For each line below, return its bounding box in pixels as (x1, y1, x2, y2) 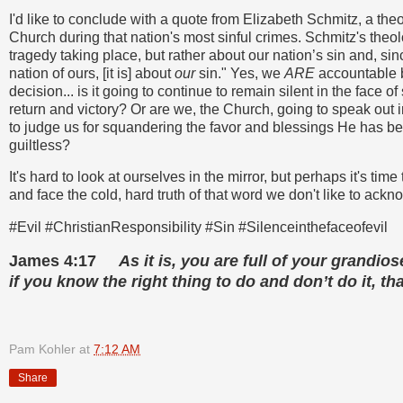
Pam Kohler (9, 341, 76, 356)
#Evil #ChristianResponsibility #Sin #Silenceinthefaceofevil (9, 219, 388, 236)
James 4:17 (9, 252, 119, 271)
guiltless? (9, 137, 74, 153)
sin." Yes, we (195, 65, 284, 81)
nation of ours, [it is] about (9, 65, 175, 81)
